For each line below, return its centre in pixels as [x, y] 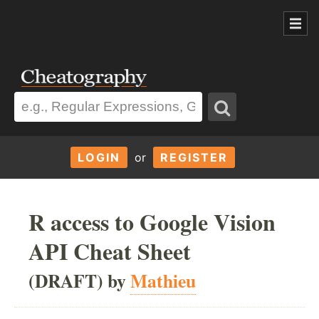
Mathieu [163, 280]
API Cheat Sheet [110, 251]
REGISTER [194, 157]
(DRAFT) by [79, 280]
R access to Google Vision [152, 221]
